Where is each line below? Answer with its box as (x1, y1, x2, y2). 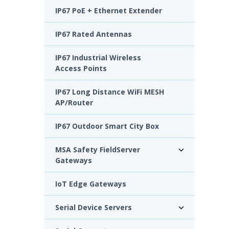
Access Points (55, 63, 107, 73)
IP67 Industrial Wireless (55, 52, 141, 62)
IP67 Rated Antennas (55, 29, 132, 39)
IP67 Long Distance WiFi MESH (55, 86, 164, 97)
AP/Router (55, 97, 93, 107)
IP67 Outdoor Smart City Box (55, 121, 159, 131)
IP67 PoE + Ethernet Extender (55, 5, 162, 15)
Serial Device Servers (55, 202, 132, 212)
